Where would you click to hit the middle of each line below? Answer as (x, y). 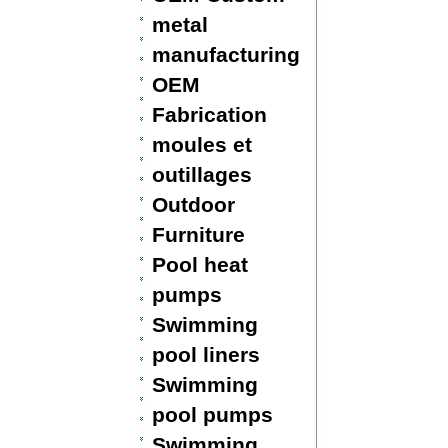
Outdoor (193, 204)
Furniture (198, 234)
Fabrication (209, 114)
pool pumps (212, 414)
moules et (201, 144)
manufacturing (225, 54)
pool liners (205, 354)
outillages (201, 174)
